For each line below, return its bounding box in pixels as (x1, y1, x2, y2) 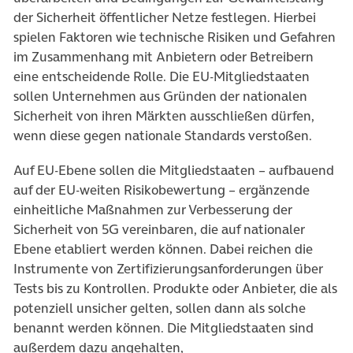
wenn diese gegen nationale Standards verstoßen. (13, 125, 312, 145)
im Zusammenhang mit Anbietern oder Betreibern (13, 46, 314, 66)
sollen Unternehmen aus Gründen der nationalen (13, 86, 307, 106)
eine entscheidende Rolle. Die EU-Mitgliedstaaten (13, 66, 310, 86)
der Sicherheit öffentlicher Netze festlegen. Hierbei (13, 7, 316, 27)
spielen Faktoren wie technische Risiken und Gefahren (13, 27, 336, 46)
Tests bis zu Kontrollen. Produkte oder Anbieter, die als (13, 279, 337, 299)
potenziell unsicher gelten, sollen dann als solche (13, 299, 306, 318)
